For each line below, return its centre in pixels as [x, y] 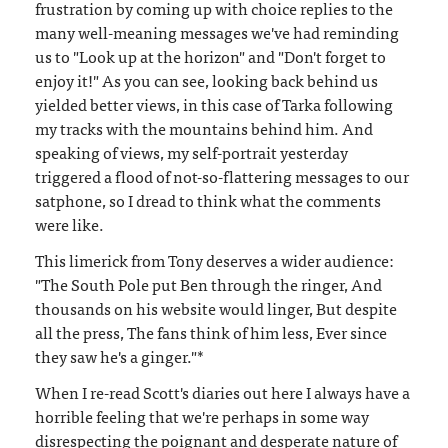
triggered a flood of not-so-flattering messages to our [222, 175]
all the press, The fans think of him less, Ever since [211, 331]
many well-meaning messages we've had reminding [217, 31]
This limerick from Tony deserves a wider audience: [214, 259]
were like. [69, 223]
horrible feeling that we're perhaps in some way [202, 415]
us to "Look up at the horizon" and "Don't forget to [210, 55]
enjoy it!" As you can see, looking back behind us [206, 79]
